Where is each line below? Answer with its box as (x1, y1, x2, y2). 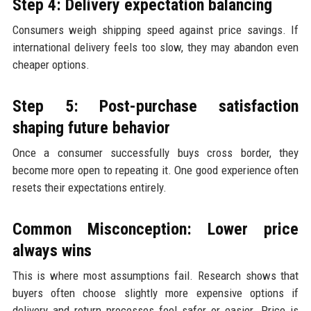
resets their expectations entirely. (12, 180, 167, 194)
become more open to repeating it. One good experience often (12, 162, 299, 177)
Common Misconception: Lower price (12, 219, 299, 239)
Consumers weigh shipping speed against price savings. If (12, 22, 299, 37)
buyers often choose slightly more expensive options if (12, 285, 299, 300)
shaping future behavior (12, 117, 170, 137)
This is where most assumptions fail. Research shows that (12, 268, 299, 283)
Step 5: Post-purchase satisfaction (12, 96, 299, 116)
